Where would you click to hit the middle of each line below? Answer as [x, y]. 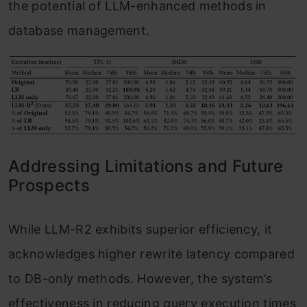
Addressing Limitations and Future [146, 166]
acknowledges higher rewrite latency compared [152, 254]
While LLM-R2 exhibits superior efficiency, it [140, 229]
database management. [79, 31]
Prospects [49, 185]
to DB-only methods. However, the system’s [140, 278]
